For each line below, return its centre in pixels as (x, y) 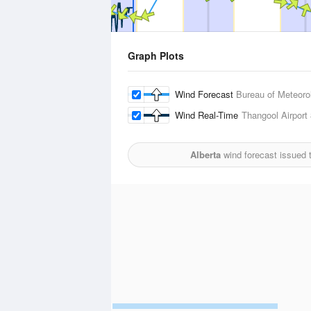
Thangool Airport (275, 115)
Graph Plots (156, 56)
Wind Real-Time (208, 115)
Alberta (205, 154)
